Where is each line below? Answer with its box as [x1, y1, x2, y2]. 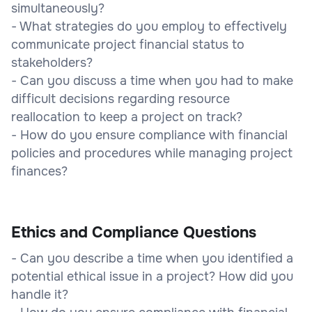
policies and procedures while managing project [11, 145, 292, 161]
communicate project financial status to [11, 36, 244, 52]
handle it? [11, 286, 68, 302]
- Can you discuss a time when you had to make [11, 72, 293, 88]
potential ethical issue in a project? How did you [11, 268, 293, 284]
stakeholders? [11, 54, 93, 70]
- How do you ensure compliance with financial [11, 127, 288, 143]
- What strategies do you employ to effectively [11, 18, 287, 34]
